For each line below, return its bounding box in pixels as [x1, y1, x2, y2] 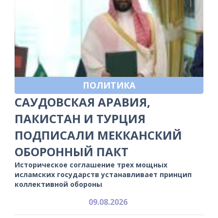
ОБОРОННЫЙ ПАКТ [15, 143, 128, 160]
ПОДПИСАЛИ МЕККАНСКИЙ [15, 127, 182, 143]
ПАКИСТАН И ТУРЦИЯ [15, 110, 145, 127]
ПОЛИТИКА [83, 79, 135, 91]
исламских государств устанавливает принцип [15, 169, 192, 179]
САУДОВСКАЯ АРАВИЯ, [15, 93, 150, 110]
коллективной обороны [15, 179, 102, 189]
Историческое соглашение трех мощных [15, 160, 167, 169]
